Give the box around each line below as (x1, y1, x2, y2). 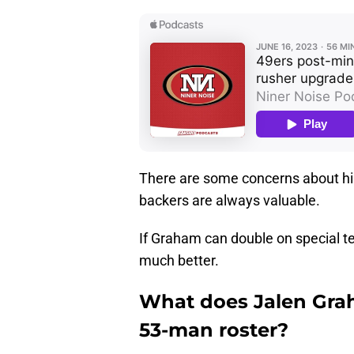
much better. (139, 252, 219, 269)
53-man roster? (139, 318, 288, 342)
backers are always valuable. (139, 192, 320, 209)
